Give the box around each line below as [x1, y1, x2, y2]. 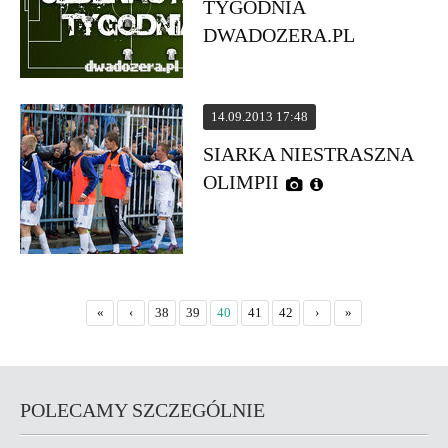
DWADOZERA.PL [203, 24, 356, 46]
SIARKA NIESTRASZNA [203, 143, 414, 165]
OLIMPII [203, 171, 280, 193]
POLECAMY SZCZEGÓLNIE [20, 399, 265, 421]
